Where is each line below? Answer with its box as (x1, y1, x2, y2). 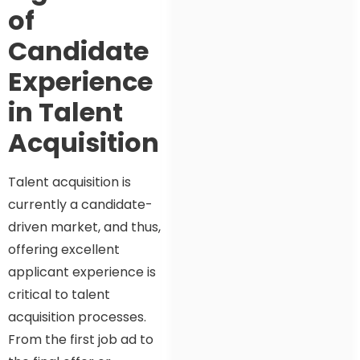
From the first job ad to (8, 330, 153, 350)
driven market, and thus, (8, 218, 161, 237)
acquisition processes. (8, 308, 146, 327)
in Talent (8, 94, 123, 131)
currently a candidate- (8, 195, 153, 215)
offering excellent (8, 240, 120, 260)
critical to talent (8, 285, 110, 305)
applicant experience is (8, 263, 156, 282)
